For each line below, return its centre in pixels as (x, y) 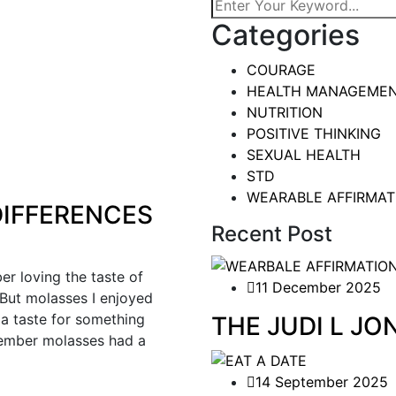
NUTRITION (285, 113)
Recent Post (272, 234)
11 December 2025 (318, 287)
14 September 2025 (322, 381)
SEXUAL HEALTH (304, 155)
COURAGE (281, 70)
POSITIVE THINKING (314, 134)
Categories (286, 35)
